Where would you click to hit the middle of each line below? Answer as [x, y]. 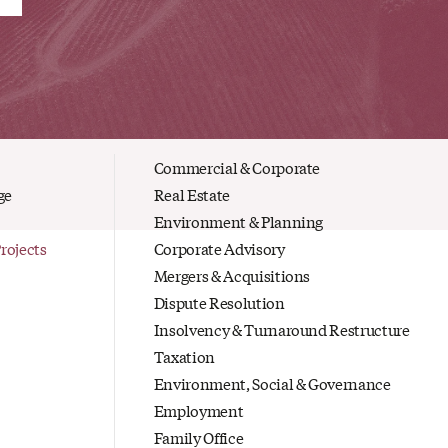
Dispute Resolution [219, 301]
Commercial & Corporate [237, 166]
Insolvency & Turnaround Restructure [281, 328]
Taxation [184, 355]
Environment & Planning [238, 220]
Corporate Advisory [219, 247]
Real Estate [191, 193]
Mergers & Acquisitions [232, 274]
